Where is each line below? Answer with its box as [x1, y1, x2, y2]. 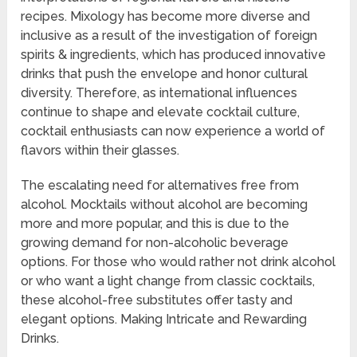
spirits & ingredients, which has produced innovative [21, 47, 327, 63]
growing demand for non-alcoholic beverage [21, 235, 289, 251]
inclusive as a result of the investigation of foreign [21, 28, 318, 44]
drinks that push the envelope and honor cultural [21, 66, 308, 82]
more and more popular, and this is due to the [21, 216, 290, 232]
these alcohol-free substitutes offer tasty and [21, 292, 293, 308]
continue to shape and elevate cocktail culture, [21, 104, 300, 120]
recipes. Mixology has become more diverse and [21, 9, 311, 25]
